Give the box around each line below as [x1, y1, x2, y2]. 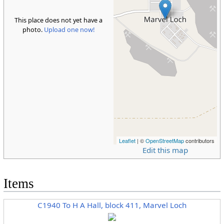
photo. [22, 24, 44, 34]
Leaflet [119, 136, 136, 144]
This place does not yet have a [14, 15, 103, 24]
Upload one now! [44, 24, 95, 34]
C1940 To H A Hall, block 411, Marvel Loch [37, 199, 186, 210]
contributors [184, 136, 215, 144]
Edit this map [142, 144, 188, 155]
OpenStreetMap [145, 136, 184, 144]
